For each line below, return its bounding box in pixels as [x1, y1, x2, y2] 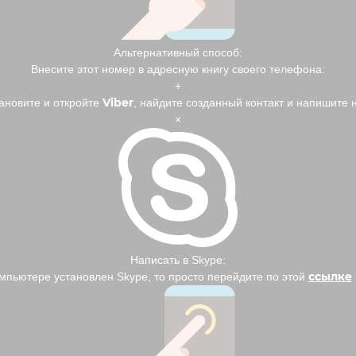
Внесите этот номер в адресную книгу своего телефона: [31, 63, 325, 76]
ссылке [308, 269, 352, 284]
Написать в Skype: [130, 253, 226, 267]
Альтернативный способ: [114, 46, 242, 60]
